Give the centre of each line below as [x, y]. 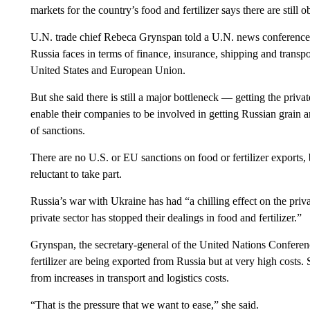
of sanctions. [57, 130]
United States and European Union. [108, 70]
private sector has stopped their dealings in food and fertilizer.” [166, 217]
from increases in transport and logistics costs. [129, 277]
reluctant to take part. [76, 174]
